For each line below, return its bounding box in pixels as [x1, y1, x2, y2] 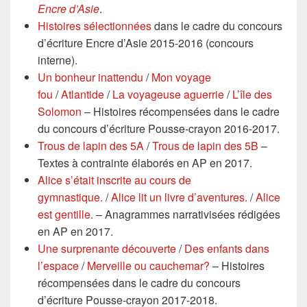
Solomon [38, 103, 82, 119]
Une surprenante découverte [38, 241, 176, 256]
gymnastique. [38, 189, 103, 205]
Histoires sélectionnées [38, 18, 154, 34]
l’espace [38, 258, 79, 273]
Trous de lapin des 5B [152, 138, 258, 153]
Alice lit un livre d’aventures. [111, 189, 250, 205]
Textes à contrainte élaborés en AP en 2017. [38, 155, 252, 171]
